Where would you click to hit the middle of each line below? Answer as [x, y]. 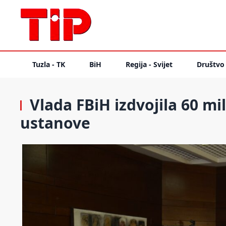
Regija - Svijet [149, 64]
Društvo [211, 64]
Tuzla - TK [49, 64]
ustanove [55, 123]
